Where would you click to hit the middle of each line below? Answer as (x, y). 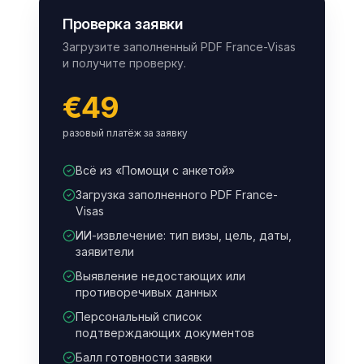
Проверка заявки (123, 24)
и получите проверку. (124, 63)
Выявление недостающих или (160, 275)
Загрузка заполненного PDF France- (177, 194)
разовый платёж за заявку (125, 132)
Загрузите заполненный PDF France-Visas (179, 46)
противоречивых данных (147, 292)
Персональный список (139, 316)
